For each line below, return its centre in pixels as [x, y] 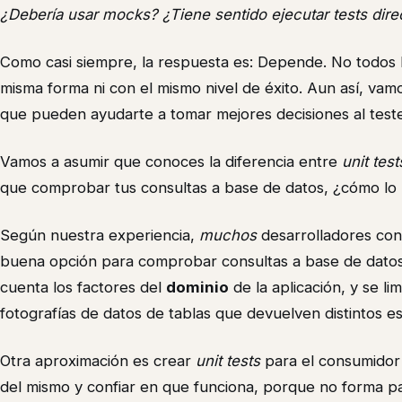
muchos [228, 236]
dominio [197, 288]
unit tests [228, 361]
